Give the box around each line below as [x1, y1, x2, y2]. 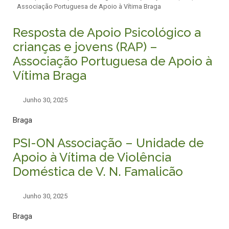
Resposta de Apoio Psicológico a [13, 25, 201, 40]
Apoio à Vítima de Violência [13, 149, 171, 165]
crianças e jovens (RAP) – [13, 39, 157, 55]
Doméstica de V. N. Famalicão [13, 164, 183, 179]
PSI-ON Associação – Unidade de [13, 135, 204, 150]
